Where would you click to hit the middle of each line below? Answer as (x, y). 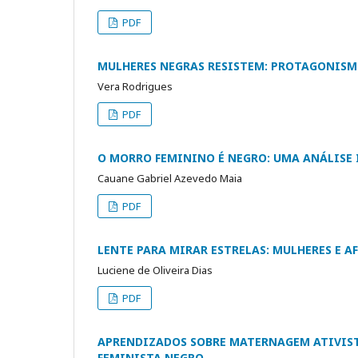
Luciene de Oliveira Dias (155, 270)
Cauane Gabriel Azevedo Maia (170, 178)
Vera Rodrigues (135, 86)
